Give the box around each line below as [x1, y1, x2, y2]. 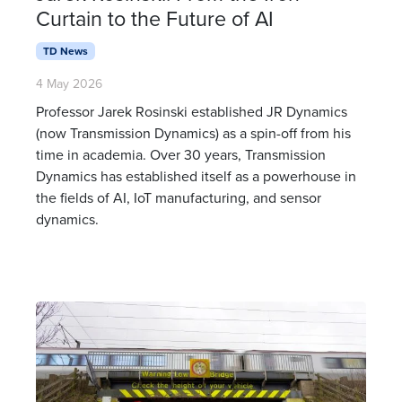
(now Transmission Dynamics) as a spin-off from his [36, 123, 351, 144]
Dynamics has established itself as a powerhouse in [36, 166, 356, 187]
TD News [42, 43, 88, 59]
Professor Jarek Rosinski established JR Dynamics [36, 101, 347, 122]
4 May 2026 [36, 74, 102, 93]
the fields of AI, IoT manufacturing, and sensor [36, 188, 321, 208]
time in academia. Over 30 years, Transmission [36, 144, 326, 165]
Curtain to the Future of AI [36, 4, 274, 34]
